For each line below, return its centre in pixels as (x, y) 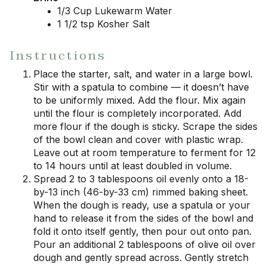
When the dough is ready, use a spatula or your (142, 205)
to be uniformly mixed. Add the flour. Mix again (139, 100)
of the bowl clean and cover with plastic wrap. (138, 139)
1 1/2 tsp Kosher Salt (103, 24)
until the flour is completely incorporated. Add (137, 113)
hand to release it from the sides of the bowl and (143, 218)
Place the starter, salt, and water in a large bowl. (143, 74)
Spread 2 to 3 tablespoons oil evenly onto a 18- (141, 178)
